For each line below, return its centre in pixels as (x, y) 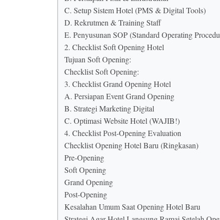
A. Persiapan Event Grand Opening (119, 96)
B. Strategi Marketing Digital (109, 109)
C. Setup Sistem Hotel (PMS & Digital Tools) (135, 10)
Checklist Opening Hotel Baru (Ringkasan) (131, 145)
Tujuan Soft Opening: (98, 59)
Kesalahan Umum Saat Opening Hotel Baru (132, 207)
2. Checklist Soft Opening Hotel (114, 47)
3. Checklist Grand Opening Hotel (118, 84)
